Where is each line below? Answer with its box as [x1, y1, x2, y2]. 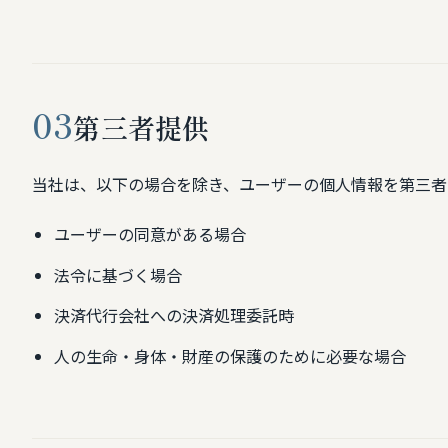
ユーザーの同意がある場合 [53, 221, 246, 246]
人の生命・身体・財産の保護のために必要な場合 [53, 344, 406, 369]
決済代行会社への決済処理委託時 [53, 303, 294, 328]
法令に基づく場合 [53, 262, 182, 287]
